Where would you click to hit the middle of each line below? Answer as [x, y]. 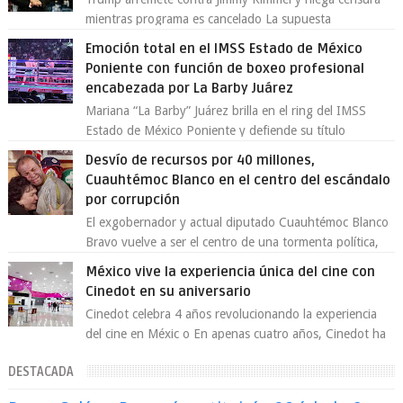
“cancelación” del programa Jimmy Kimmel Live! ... [221, 39]
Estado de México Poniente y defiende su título [216, 130]
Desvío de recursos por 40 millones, [201, 160]
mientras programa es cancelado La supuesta [209, 19]
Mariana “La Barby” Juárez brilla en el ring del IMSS [226, 111]
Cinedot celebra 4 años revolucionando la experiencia [232, 314]
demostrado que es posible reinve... [184, 354]
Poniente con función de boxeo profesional [225, 68]
